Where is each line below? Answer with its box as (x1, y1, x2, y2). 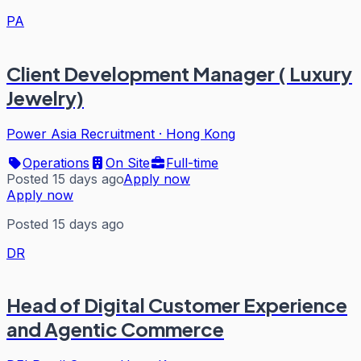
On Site (106, 154, 150, 171)
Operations (23, 154, 89, 171)
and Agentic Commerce (6, 317, 224, 342)
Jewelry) (6, 85, 84, 110)
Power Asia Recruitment (6, 125, 155, 142)
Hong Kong (166, 125, 235, 142)
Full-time (166, 154, 218, 171)
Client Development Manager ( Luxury (6, 60, 352, 85)
